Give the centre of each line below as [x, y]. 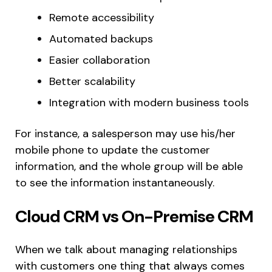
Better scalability [92, 82]
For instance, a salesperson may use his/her [125, 134]
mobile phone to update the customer [113, 150]
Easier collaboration [100, 60]
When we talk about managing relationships [126, 250]
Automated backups [101, 39]
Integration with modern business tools [149, 103]
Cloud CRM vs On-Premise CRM [134, 217]
